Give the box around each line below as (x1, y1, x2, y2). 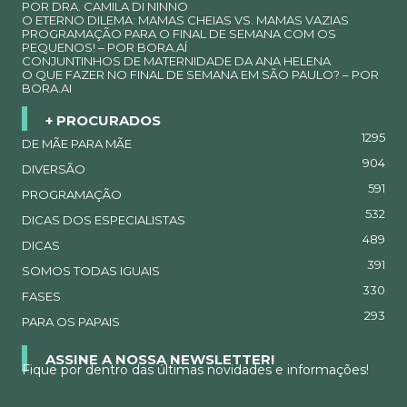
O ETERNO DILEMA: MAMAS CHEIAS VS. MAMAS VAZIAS (22, 12, 349, 27)
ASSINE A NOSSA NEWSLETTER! (45, 351, 274, 369)
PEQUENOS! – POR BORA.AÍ (22, 39, 187, 55)
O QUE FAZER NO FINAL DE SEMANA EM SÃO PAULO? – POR (22, 66, 379, 82)
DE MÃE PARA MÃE (22, 136, 132, 152)
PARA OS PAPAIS (22, 314, 120, 330)
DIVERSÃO (22, 162, 85, 177)
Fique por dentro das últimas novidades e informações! (22, 362, 369, 379)
